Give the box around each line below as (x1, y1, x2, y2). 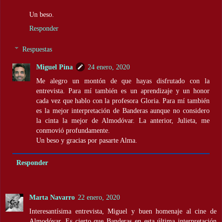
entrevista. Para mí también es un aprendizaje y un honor (36, 86, 210, 95)
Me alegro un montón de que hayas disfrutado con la (36, 76, 210, 85)
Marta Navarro (29, 193, 75, 202)
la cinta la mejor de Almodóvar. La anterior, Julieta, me (36, 116, 210, 124)
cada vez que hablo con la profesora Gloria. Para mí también (36, 96, 210, 105)
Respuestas (22, 45, 53, 53)
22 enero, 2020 (78, 193, 120, 202)
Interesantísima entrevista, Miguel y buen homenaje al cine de (29, 207, 217, 216)
